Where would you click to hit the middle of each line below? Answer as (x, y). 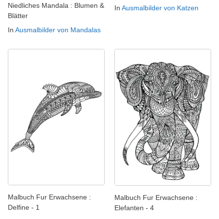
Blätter (18, 15)
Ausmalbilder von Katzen (160, 8)
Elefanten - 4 (134, 208)
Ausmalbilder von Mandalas (58, 30)
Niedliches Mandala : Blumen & (56, 5)
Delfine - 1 (24, 207)
